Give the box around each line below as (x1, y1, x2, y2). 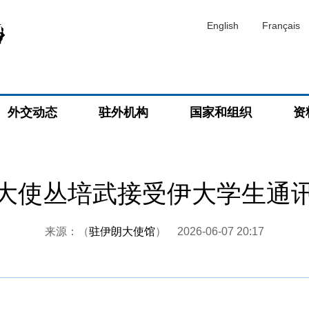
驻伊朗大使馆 (89, 226, 155, 237)
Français (262, 20, 300, 31)
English (207, 20, 239, 31)
